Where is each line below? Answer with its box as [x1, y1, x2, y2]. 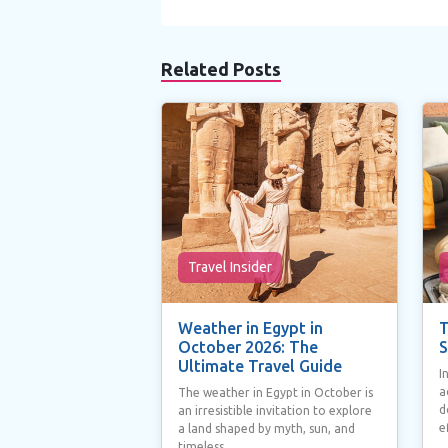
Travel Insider [187, 258, 272, 275]
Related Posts [160, 58, 281, 79]
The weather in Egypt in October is [177, 385, 373, 399]
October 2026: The [177, 337, 318, 356]
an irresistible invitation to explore [177, 403, 372, 417]
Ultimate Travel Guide [177, 356, 342, 375]
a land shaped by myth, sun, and [177, 421, 355, 435]
